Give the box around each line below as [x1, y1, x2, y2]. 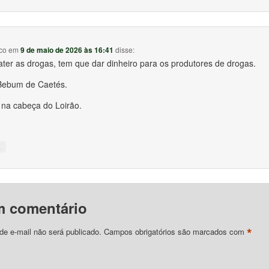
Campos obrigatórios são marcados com [103, 226, 247, 238]
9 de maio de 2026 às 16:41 [20, 44, 114, 55]
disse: [115, 44, 135, 55]
